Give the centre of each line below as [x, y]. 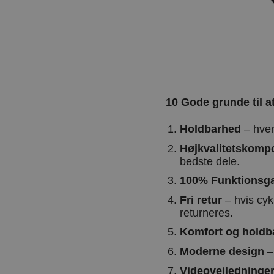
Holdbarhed [210, 129]
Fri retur [201, 200]
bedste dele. [209, 161]
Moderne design [222, 251]
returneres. [206, 213]
